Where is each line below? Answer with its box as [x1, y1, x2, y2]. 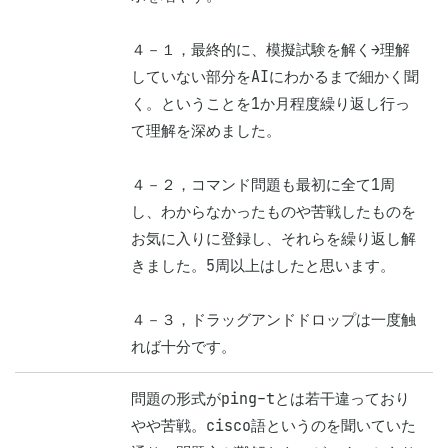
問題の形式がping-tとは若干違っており [131, 389, 410, 408]
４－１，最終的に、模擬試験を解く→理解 [131, 40, 410, 59]
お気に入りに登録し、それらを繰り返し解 [131, 229, 416, 248]
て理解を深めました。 [131, 121, 281, 140]
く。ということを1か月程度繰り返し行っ [131, 94, 410, 113]
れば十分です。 [131, 337, 236, 356]
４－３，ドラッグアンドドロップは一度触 [131, 310, 416, 329]
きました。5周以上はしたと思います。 [131, 256, 395, 275]
